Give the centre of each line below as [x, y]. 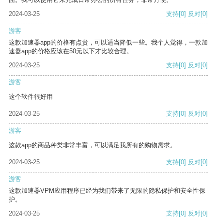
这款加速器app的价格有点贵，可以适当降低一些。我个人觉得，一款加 [108, 43]
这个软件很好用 [31, 97]
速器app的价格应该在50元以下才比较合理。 [71, 51]
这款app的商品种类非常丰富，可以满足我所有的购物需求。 [93, 145]
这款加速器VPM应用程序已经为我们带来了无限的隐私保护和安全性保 [107, 191]
